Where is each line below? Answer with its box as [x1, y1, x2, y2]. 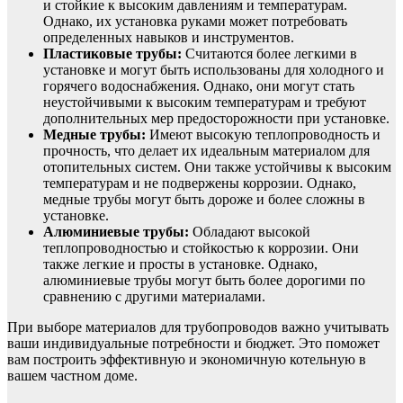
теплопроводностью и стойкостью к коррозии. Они [43, 240, 359, 256]
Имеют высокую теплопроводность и [146, 127, 381, 143]
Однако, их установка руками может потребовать [43, 13, 347, 30]
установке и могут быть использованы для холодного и [43, 62, 384, 78]
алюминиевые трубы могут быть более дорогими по [43, 273, 365, 289]
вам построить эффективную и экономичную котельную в [7, 352, 366, 368]
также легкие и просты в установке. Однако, [43, 256, 318, 273]
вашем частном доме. [7, 368, 138, 384]
